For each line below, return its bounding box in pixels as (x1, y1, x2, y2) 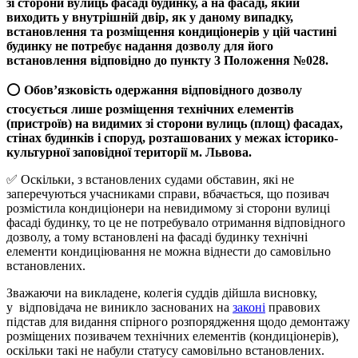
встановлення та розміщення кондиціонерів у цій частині (6, 24, 336, 38)
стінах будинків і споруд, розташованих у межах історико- (6, 130, 338, 145)
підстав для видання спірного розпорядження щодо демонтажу (6, 314, 350, 328)
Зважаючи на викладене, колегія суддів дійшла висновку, (6, 285, 317, 300)
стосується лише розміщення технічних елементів (6, 101, 294, 116)
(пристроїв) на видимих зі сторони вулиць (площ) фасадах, (6, 116, 343, 130)
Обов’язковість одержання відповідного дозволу (24, 82, 302, 97)
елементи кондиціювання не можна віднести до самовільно (6, 244, 331, 258)
